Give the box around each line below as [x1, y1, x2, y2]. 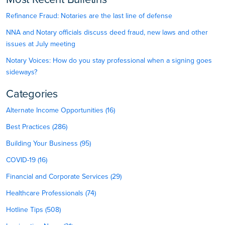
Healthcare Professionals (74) [6, 189, 96, 198]
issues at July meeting [6, 40, 75, 49]
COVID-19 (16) [6, 156, 47, 165]
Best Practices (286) [6, 123, 67, 132]
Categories [6, 87, 58, 101]
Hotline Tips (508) [6, 205, 61, 214]
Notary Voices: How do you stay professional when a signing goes [6, 56, 212, 65]
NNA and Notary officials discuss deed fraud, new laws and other [6, 28, 208, 37]
